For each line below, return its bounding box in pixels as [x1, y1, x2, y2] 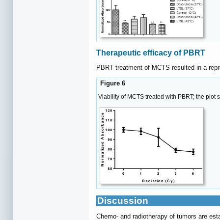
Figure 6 [98, 80, 125, 87]
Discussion [97, 195, 148, 206]
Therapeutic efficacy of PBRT [96, 48, 205, 57]
